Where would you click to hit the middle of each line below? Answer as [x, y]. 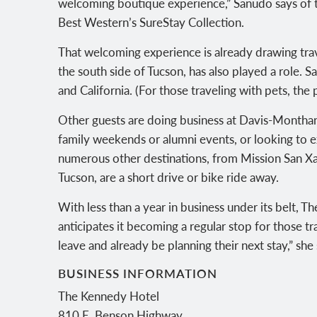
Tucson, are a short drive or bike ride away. [169, 177]
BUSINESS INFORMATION [138, 273]
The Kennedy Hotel [109, 296]
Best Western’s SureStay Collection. [151, 22]
